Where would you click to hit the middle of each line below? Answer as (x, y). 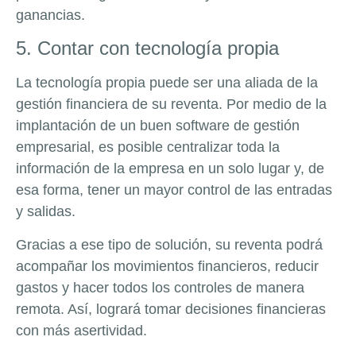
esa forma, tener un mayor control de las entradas (174, 190)
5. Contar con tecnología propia (147, 48)
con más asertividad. (81, 330)
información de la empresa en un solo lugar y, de (170, 169)
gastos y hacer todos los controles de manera (160, 287)
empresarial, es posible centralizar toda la (148, 147)
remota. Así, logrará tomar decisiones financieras (171, 309)
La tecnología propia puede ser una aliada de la (167, 83)
